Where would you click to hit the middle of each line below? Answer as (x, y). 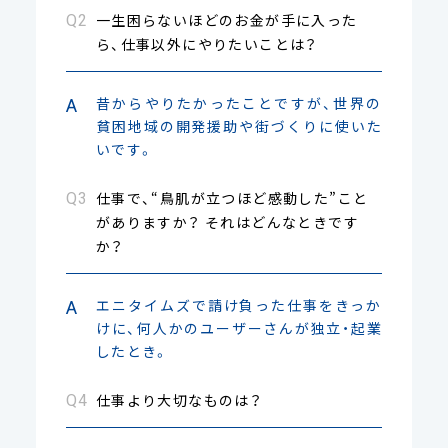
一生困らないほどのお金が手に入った (226, 19)
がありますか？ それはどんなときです (227, 221)
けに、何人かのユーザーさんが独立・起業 (239, 327)
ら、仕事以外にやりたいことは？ (206, 43)
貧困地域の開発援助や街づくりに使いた (239, 125)
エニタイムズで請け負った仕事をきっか (239, 304)
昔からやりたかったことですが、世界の (239, 102)
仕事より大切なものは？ (179, 399)
